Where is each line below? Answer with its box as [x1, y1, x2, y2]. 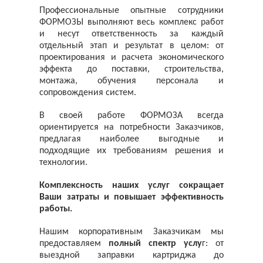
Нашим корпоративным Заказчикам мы [39, 227, 224, 237]
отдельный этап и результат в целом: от [39, 41, 224, 50]
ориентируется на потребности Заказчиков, [39, 122, 224, 132]
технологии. [39, 157, 88, 167]
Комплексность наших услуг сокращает [39, 180, 224, 190]
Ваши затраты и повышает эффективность [39, 192, 224, 202]
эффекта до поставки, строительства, [39, 64, 224, 74]
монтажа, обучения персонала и [39, 76, 224, 86]
